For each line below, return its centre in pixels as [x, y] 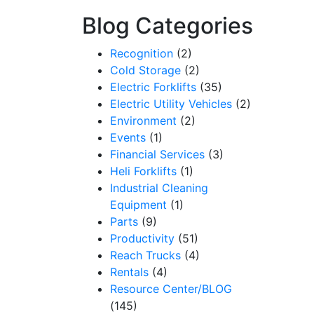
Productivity [142, 238]
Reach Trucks [145, 255]
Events [128, 137]
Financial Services [157, 154]
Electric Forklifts [153, 87]
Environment [143, 121]
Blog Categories [168, 26]
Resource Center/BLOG [171, 289]
